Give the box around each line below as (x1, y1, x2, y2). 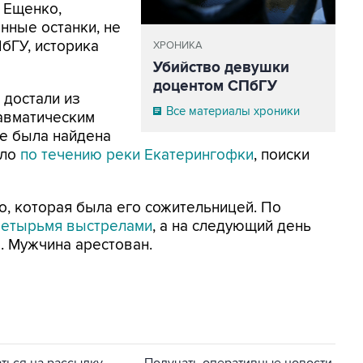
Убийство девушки (153, 58, 289, 78)
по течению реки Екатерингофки (20, 146, 254, 164)
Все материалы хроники (166, 104, 300, 119)
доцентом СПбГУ (153, 77, 277, 96)
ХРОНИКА (153, 39, 203, 53)
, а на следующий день (152, 217, 311, 236)
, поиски (254, 146, 310, 164)
